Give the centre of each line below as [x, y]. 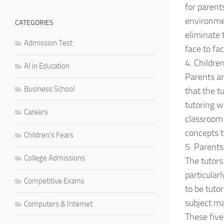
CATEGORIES [34, 22]
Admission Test [48, 43]
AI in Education [47, 66]
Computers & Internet [58, 204]
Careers [36, 112]
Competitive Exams [54, 181]
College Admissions [54, 158]
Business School [49, 89]
